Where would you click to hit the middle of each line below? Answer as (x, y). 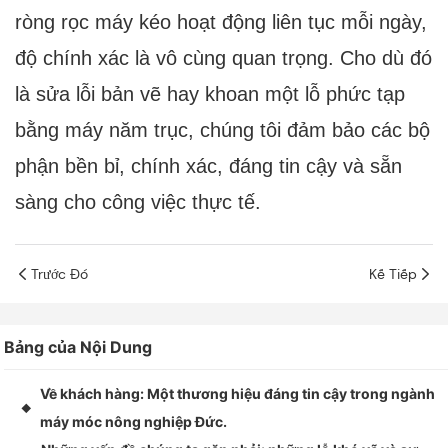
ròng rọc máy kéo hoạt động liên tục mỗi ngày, (221, 22)
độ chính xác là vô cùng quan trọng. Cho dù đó (223, 58)
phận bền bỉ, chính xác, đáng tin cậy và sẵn (208, 166)
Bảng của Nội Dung (78, 347)
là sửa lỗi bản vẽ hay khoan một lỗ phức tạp (210, 94)
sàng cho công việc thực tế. (138, 202)
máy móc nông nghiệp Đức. (134, 422)
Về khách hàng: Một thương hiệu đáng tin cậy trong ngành (238, 394)
